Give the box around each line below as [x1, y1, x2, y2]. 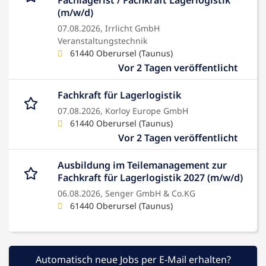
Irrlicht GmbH [105, 23, 160, 34]
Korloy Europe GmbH [105, 105, 188, 117]
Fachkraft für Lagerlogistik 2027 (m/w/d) [58, 171, 243, 185]
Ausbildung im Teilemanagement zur [58, 159, 227, 172]
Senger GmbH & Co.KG [105, 188, 195, 199]
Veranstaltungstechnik [58, 35, 147, 47]
